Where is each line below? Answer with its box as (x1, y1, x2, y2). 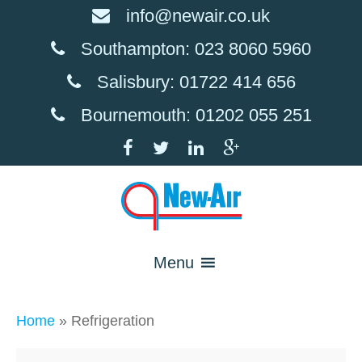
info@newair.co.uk (126, 6, 270, 26)
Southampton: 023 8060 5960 (81, 39, 311, 59)
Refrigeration (71, 312, 154, 329)
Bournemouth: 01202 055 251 (80, 105, 312, 125)
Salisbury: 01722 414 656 (96, 72, 296, 92)
